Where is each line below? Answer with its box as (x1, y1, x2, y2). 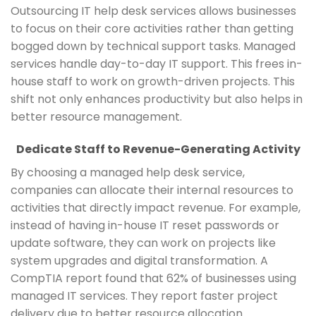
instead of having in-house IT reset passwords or (11, 217, 279, 233)
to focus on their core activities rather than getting (11, 20, 293, 37)
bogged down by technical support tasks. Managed (11, 38, 296, 55)
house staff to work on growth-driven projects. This (11, 73, 295, 90)
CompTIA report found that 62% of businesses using (11, 269, 296, 286)
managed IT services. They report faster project (11, 287, 278, 304)
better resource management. (11, 109, 182, 126)
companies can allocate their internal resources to (11, 181, 293, 198)
